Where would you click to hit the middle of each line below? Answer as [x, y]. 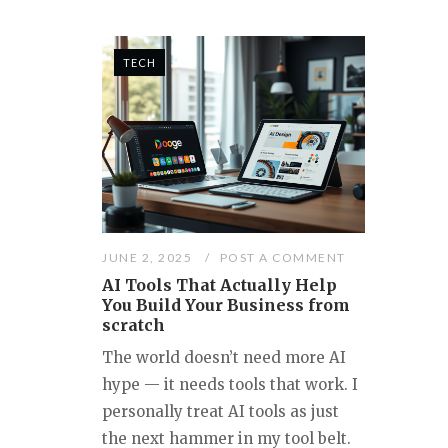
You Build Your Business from [226, 304]
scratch [133, 324]
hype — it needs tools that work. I [230, 384]
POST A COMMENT [282, 257]
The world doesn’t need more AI [224, 357]
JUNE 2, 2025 [149, 257]
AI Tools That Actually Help [219, 284]
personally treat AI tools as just [220, 411]
